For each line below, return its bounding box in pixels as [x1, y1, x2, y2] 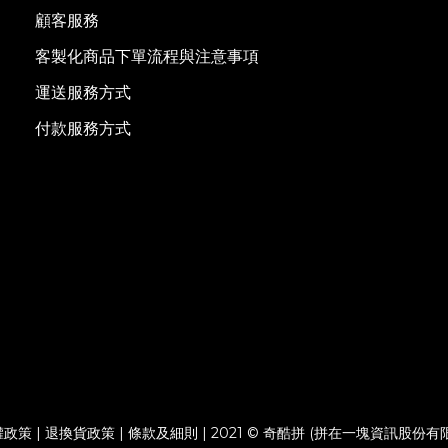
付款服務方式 [35, 118, 131, 138]
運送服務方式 [35, 82, 131, 102]
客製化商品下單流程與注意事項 [35, 46, 259, 66]
